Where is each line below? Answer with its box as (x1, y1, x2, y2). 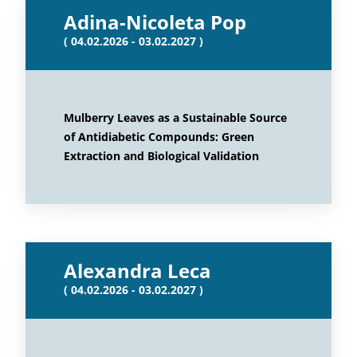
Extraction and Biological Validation (64, 148, 259, 163)
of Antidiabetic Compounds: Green (64, 129, 254, 144)
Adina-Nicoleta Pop (64, 9, 246, 35)
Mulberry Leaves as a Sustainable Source (64, 110, 287, 125)
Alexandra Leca (64, 257, 211, 284)
